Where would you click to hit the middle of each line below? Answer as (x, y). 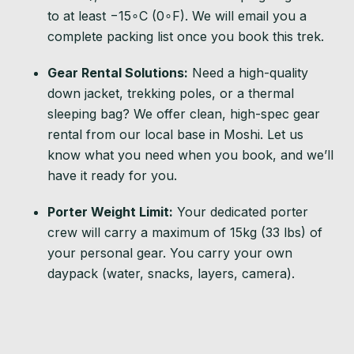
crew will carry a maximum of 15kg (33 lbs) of (185, 232)
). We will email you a (243, 15)
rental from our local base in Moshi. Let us (175, 134)
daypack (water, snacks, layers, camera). (171, 273)
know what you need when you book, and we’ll (190, 154)
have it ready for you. (112, 175)
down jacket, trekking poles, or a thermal (171, 93)
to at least (79, 15)
